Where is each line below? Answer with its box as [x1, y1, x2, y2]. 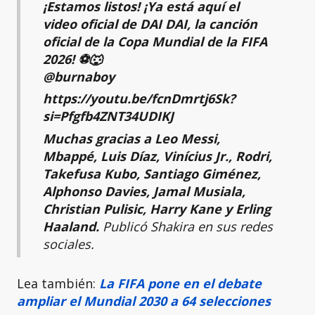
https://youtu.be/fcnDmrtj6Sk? [43, 90, 236, 108]
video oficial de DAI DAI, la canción [43, 15, 257, 32]
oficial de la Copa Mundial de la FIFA [43, 33, 267, 50]
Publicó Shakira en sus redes [103, 217, 273, 235]
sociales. [43, 235, 94, 252]
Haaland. [43, 217, 103, 235]
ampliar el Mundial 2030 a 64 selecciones [17, 292, 271, 310]
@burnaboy [43, 68, 115, 85]
